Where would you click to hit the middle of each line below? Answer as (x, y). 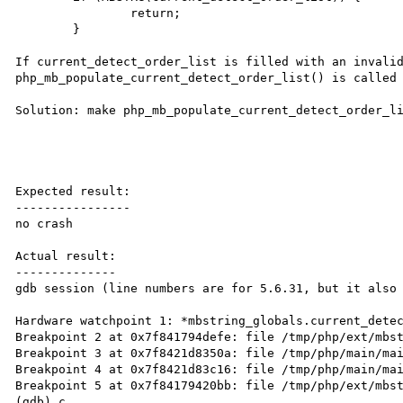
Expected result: (73, 191)
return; (73, 13)
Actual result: (66, 255)
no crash (45, 223)
